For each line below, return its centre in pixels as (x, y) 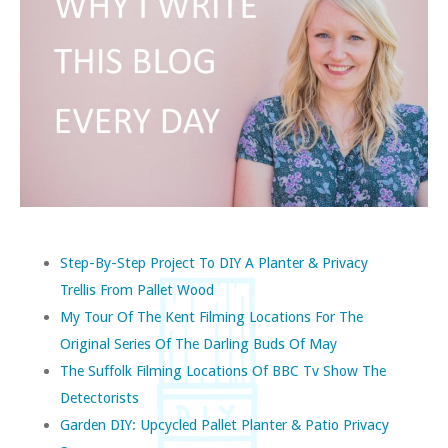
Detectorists (99, 397)
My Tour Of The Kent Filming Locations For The (211, 316)
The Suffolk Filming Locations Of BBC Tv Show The (223, 370)
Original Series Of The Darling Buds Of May (198, 343)
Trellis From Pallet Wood (137, 289)
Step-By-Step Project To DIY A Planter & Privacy (214, 262)
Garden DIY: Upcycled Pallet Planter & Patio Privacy (224, 424)
